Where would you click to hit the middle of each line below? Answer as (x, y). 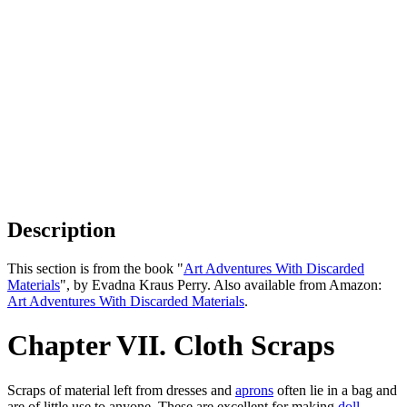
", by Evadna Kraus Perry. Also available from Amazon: (221, 284)
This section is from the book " (95, 268)
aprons (254, 390)
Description (61, 229)
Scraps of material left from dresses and (121, 390)
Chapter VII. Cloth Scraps (171, 346)
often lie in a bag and (335, 390)
